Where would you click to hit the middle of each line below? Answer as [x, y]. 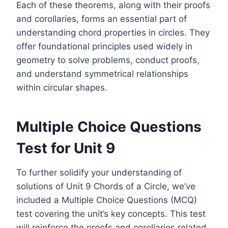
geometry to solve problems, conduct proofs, [108, 60]
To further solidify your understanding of [99, 173]
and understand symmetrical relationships [102, 74]
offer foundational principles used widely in [104, 47]
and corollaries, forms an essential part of [102, 19]
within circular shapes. [62, 88]
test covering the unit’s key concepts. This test [111, 214]
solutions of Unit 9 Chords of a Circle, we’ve [106, 187]
